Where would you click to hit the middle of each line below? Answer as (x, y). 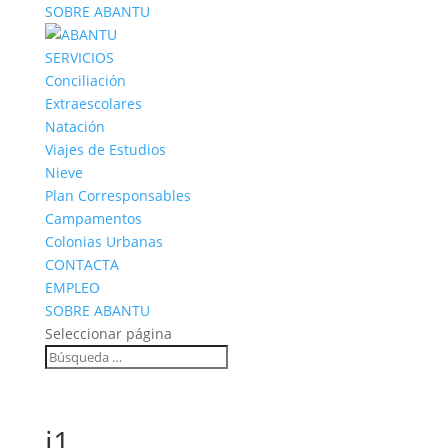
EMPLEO (72, 287)
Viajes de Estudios (105, 149)
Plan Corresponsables (117, 195)
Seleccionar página (108, 333)
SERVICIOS (79, 57)
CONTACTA (81, 264)
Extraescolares (93, 103)
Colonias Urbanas (103, 241)
